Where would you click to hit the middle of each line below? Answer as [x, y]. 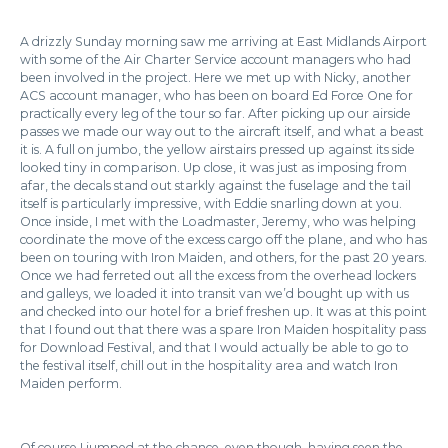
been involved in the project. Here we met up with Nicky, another [215, 77]
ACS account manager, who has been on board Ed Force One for [216, 95]
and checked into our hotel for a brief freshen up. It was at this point [223, 311]
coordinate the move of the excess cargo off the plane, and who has [223, 239]
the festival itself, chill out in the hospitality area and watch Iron [209, 365]
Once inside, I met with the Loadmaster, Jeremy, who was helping [218, 221]
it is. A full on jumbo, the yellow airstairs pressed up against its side [217, 149]
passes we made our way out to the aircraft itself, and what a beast [222, 131]
